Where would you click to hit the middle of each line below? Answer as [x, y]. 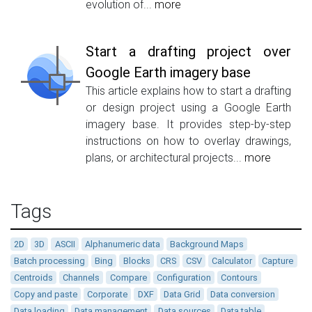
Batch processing [50, 260]
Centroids [34, 277]
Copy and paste [46, 294]
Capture [278, 260]
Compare [128, 277]
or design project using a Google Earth [188, 107]
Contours [239, 277]
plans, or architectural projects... [165, 157]
